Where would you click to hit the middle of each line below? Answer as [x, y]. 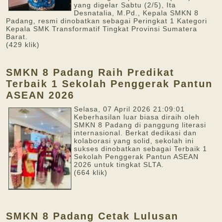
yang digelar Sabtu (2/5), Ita [125, 5]
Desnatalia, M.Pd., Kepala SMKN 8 [136, 13]
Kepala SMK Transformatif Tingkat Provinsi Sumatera [102, 29]
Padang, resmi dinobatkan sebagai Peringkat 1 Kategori [107, 21]
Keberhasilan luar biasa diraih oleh [137, 117]
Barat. [18, 37]
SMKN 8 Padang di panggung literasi [140, 125]
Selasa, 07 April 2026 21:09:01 [129, 109]
